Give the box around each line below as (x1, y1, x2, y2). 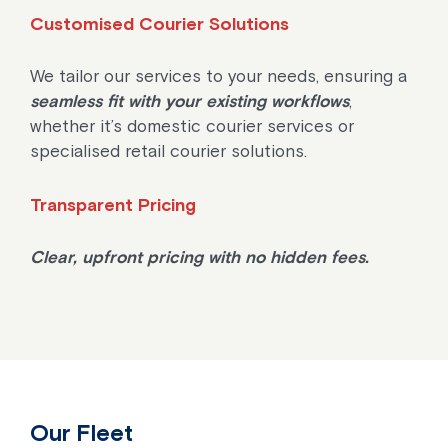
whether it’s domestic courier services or (30, 116, 354, 136)
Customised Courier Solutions (30, 13, 289, 34)
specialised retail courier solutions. (30, 141, 307, 161)
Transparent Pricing (30, 194, 196, 215)
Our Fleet (30, 420, 133, 446)
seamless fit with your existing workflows (30, 91, 349, 111)
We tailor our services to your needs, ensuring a (30, 66, 407, 86)
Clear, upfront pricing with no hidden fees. (30, 247, 369, 267)
